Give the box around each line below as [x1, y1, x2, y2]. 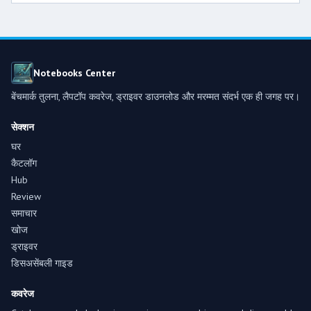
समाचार [11, 207, 37, 219]
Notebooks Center [33, 67, 115, 79]
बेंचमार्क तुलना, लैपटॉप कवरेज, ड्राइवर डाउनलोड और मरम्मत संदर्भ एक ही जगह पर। [11, 90, 300, 103]
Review [11, 190, 41, 203]
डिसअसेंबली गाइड [11, 257, 73, 269]
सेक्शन [11, 121, 34, 133]
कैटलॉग [11, 157, 37, 169]
